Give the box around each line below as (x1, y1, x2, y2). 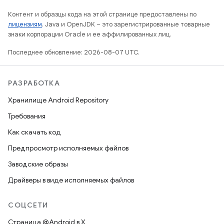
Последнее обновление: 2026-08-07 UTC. (8, 48, 139, 56)
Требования (8, 111, 45, 120)
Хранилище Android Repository (8, 95, 108, 104)
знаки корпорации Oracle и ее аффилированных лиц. (8, 30, 171, 38)
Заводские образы (8, 159, 68, 168)
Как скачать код (8, 127, 61, 136)
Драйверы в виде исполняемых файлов (8, 175, 134, 184)
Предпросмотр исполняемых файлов (8, 143, 128, 152)
